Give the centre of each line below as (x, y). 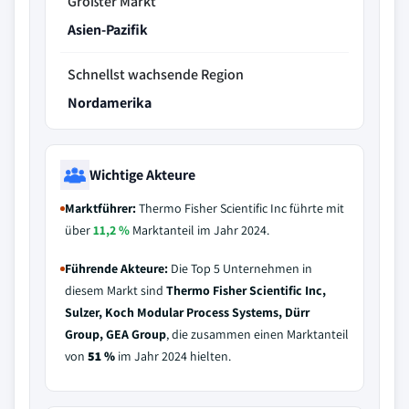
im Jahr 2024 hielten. (173, 356)
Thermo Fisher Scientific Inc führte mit (240, 208)
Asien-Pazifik (108, 30)
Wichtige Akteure (142, 174)
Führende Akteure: (116, 268)
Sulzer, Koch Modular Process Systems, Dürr (187, 312)
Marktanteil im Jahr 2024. (199, 230)
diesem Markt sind (115, 290)
